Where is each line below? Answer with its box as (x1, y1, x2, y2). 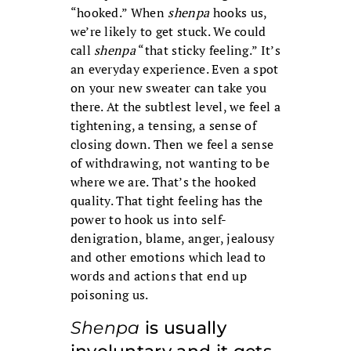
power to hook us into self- (70, 211, 227, 229)
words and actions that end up (70, 267, 247, 285)
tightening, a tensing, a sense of (70, 117, 257, 135)
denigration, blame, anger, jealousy (70, 230, 275, 248)
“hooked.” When (70, 4, 168, 22)
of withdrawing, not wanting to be (70, 154, 270, 172)
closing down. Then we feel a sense (70, 136, 274, 154)
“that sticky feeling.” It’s (136, 42, 281, 60)
